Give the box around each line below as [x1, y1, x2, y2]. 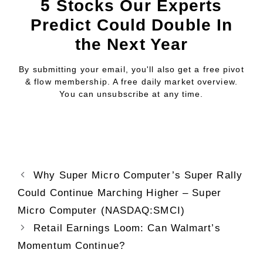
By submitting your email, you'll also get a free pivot [19, 64, 244, 74]
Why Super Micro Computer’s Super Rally [33, 169, 242, 181]
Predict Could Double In [30, 15, 233, 34]
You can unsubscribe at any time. [59, 89, 204, 99]
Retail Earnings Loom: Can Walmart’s [33, 222, 221, 234]
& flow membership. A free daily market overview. [25, 76, 238, 86]
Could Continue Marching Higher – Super [18, 187, 221, 198]
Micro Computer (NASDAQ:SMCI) [18, 204, 185, 216]
